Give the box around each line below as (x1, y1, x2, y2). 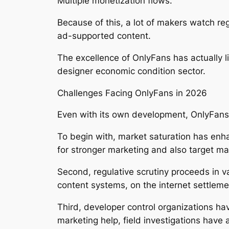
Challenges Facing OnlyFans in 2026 (57, 87, 207, 98)
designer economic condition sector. (57, 65, 205, 76)
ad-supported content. (57, 31, 151, 41)
